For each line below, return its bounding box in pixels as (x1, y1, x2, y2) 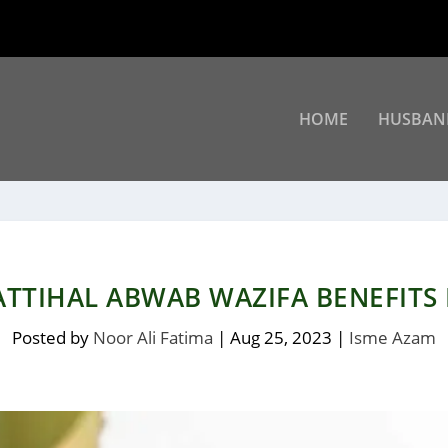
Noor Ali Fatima (93, 326, 213, 349)
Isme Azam (349, 326, 436, 349)
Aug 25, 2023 (230, 326, 332, 349)
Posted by (12, 326, 93, 349)
